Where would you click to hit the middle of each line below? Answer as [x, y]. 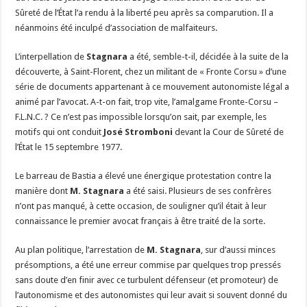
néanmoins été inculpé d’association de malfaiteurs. [116, 27]
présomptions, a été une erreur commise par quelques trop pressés [148, 265]
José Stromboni [137, 132]
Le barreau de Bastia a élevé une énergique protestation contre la [144, 175]
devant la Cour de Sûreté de [229, 132]
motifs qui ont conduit [59, 132]
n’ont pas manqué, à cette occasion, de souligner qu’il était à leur [141, 206]
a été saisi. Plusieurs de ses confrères [198, 191]
